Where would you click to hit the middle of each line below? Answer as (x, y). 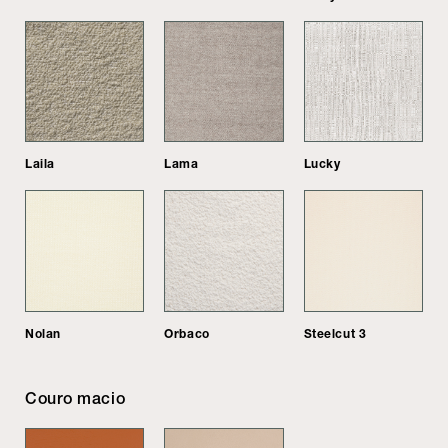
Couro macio (75, 398)
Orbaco (187, 333)
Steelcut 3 (335, 333)
